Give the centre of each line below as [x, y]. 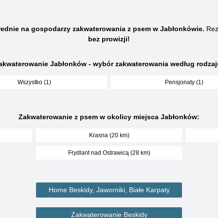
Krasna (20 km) [109, 135]
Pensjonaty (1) [184, 82]
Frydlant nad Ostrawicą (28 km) [109, 153]
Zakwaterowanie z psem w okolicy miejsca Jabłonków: [109, 117]
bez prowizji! [109, 39]
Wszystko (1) [34, 82]
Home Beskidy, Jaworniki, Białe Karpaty [109, 190]
